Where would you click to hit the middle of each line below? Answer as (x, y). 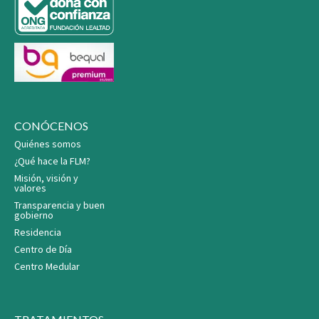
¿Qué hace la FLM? (52, 161)
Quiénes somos (48, 144)
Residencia (38, 232)
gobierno (34, 215)
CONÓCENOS (51, 126)
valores (30, 188)
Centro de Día (43, 250)
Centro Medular (47, 267)
